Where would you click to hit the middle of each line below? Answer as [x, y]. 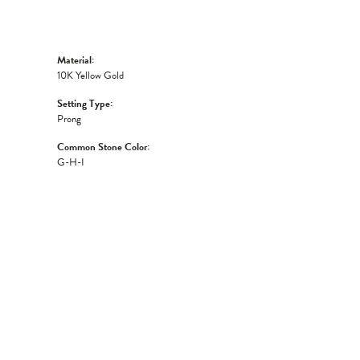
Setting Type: [85, 104]
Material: [76, 60]
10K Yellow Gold [90, 76]
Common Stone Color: [103, 147]
